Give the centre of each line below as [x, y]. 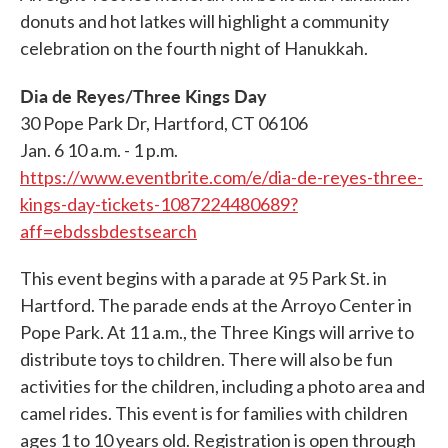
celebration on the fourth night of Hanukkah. [194, 48]
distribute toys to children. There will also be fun [206, 359]
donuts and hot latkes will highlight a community [204, 21]
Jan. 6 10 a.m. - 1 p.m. [99, 150]
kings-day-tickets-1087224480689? [159, 204]
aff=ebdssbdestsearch [108, 231]
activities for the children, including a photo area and [222, 386]
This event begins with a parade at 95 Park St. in [203, 278]
